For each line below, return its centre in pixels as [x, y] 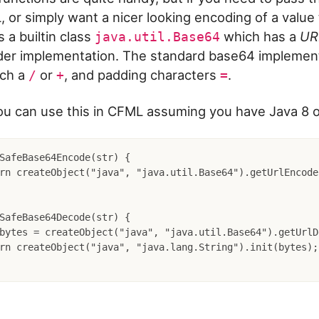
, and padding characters [142, 74]
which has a [260, 36]
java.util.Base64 [157, 36]
